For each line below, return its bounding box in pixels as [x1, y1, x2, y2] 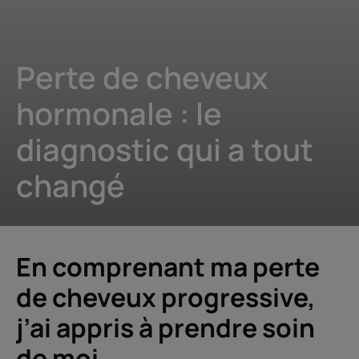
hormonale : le [16, 92, 222, 134]
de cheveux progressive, [16, 280, 316, 315]
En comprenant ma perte [16, 249, 320, 284]
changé [16, 164, 125, 206]
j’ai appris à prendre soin [16, 310, 315, 345]
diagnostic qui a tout [16, 128, 313, 170]
